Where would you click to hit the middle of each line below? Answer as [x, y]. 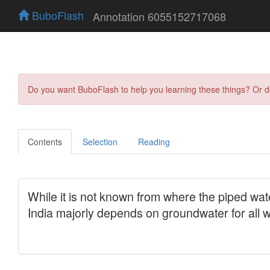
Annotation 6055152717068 [159, 16]
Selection [100, 141]
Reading [154, 141]
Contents [45, 141]
